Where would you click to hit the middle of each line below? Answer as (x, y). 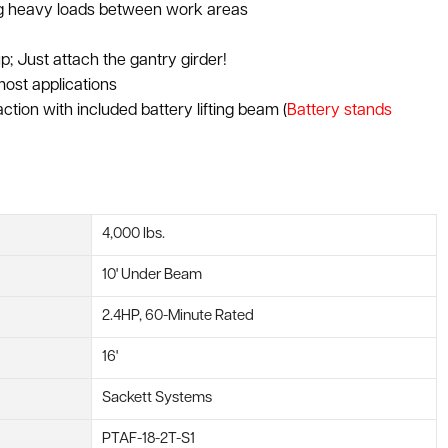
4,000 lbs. (133, 234)
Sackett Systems (157, 398)
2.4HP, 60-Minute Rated (178, 316)
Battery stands (339, 110)
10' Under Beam (152, 275)
